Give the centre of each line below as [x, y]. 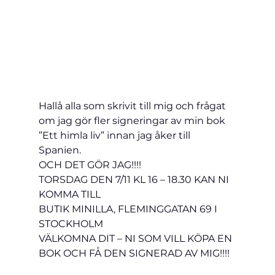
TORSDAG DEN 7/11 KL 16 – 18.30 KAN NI [135, 179]
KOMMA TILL [69, 194]
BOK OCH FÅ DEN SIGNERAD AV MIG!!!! [134, 253]
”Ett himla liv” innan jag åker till [115, 135]
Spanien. [63, 150]
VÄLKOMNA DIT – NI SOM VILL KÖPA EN [136, 238]
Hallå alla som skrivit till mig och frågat [133, 106]
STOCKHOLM [71, 223]
